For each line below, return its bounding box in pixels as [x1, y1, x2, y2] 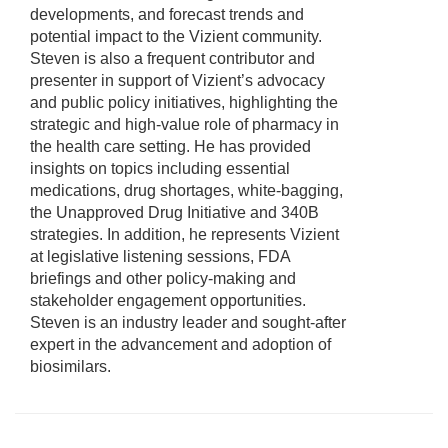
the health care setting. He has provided [30, 138, 311, 155]
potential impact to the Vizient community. [30, 28, 322, 45]
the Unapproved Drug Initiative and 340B [30, 204, 319, 221]
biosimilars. [30, 358, 111, 375]
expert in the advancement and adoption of [30, 336, 331, 353]
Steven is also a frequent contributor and [30, 50, 315, 67]
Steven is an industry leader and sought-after [30, 314, 346, 331]
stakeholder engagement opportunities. [30, 292, 306, 309]
